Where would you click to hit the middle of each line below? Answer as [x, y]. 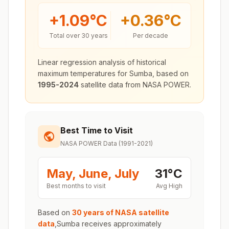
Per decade [151, 36]
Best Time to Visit [97, 130]
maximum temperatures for [84, 73]
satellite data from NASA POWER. [135, 85]
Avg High [169, 186]
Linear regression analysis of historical [102, 62]
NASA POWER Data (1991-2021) [107, 143]
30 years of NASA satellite [121, 212]
